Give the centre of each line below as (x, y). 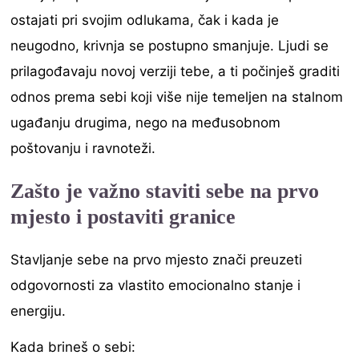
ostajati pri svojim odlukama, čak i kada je (145, 20)
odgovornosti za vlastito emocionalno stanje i (156, 285)
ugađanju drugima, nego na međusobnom (146, 123)
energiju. (38, 311)
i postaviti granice (153, 216)
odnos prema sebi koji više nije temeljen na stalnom (177, 97)
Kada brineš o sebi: (73, 347)
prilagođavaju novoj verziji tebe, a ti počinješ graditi (175, 72)
